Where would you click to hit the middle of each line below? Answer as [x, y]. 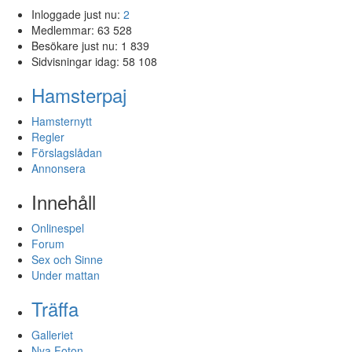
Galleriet [52, 334]
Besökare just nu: [76, 45]
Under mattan [66, 275]
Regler [48, 136]
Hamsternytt [62, 121]
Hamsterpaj [79, 94]
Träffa [55, 308]
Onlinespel [58, 227]
